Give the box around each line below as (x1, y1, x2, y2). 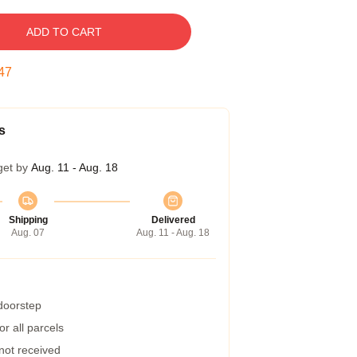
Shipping (8, 214, 48, 226)
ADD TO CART (25, 25, 102, 38)
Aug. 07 (11, 227, 45, 238)
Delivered (151, 214, 195, 226)
